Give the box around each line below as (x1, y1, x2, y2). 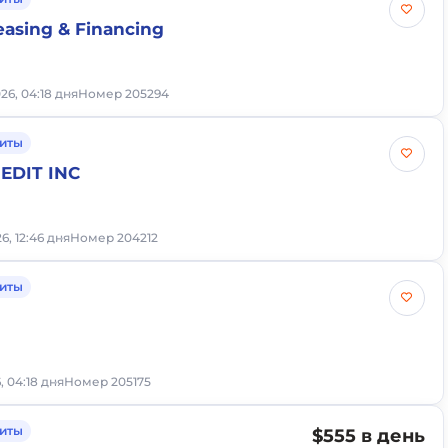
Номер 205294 (78, 86, 170, 101)
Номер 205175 (64, 374, 152, 389)
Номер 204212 (70, 230, 159, 245)
